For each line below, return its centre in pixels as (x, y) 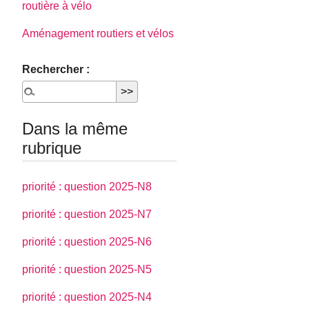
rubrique (52, 148)
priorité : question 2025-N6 (87, 241)
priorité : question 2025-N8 (87, 186)
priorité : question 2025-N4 (87, 297)
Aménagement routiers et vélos (98, 34)
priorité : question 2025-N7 (87, 214)
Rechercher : (56, 70)
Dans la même (75, 129)
